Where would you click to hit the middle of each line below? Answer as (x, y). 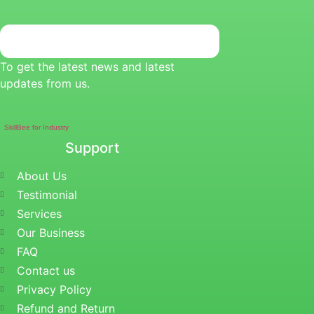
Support (93, 148)
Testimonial (47, 195)
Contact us (46, 271)
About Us (41, 176)
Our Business (50, 233)
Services (39, 214)
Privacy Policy (54, 290)
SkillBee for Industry (36, 128)
